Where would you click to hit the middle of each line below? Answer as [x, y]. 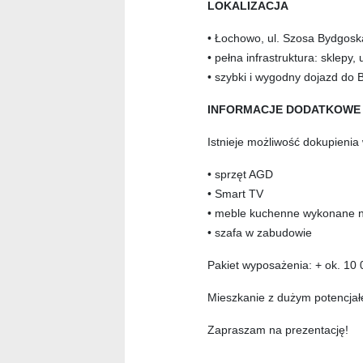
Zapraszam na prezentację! [278, 330]
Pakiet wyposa [244, 265]
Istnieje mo [235, 142]
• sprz [222, 175]
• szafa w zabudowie [260, 233]
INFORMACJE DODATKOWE [284, 110]
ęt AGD [255, 175]
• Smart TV [235, 194]
